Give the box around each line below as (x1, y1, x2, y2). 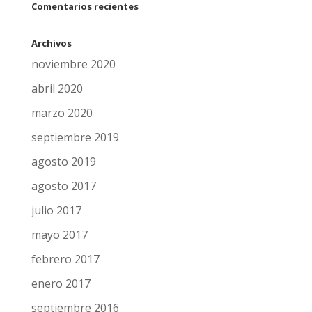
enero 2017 (31, 276, 91, 292)
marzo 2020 (31, 105, 93, 121)
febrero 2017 (31, 251, 100, 267)
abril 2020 (31, 81, 83, 97)
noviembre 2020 (31, 56, 116, 72)
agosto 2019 (31, 154, 96, 170)
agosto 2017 (31, 178, 96, 194)
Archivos (31, 37, 72, 50)
